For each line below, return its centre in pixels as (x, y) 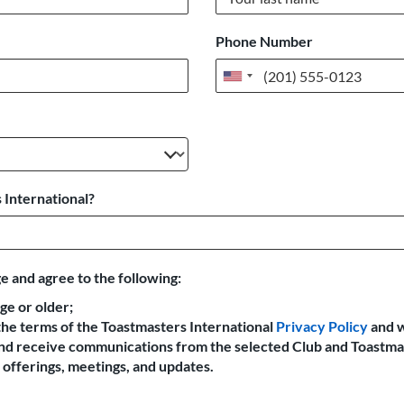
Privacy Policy (322, 326)
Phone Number (264, 41)
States (253, 100)
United (255, 80)
